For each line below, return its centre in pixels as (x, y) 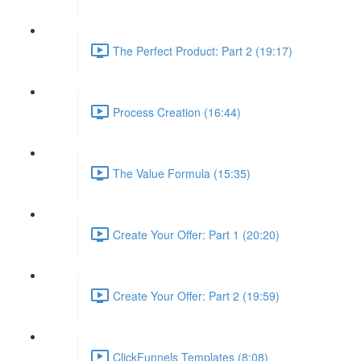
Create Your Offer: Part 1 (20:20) (196, 234)
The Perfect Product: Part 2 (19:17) (203, 50)
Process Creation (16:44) (177, 112)
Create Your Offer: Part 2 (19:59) (196, 295)
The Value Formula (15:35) (182, 173)
